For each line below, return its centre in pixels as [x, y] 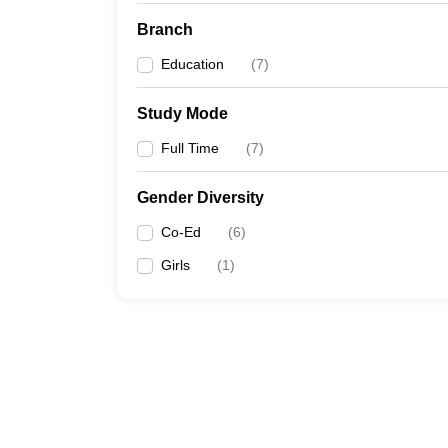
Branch [165, 29]
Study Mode [182, 113]
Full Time [190, 148]
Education [192, 64]
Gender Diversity [200, 197]
